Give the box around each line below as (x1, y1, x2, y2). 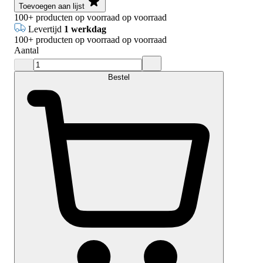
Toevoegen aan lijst (19, 1, 85, 11)
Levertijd (28, 23, 64, 34)
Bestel (108, 72, 130, 82)
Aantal (14, 45, 39, 55)
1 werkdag (64, 23, 106, 34)
